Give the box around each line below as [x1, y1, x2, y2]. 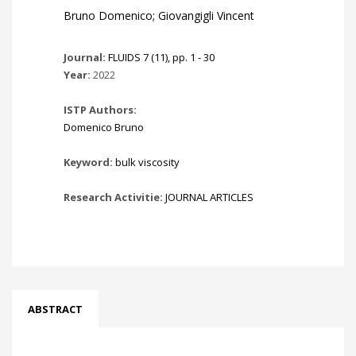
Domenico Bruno [64, 120, 144, 134]
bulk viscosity [115, 155, 180, 169]
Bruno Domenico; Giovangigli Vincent [64, 8, 254, 23]
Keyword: [64, 155, 115, 169]
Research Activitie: [64, 190, 165, 204]
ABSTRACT [28, 302, 83, 316]
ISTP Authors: [64, 103, 137, 117]
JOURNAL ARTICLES [165, 190, 253, 204]
